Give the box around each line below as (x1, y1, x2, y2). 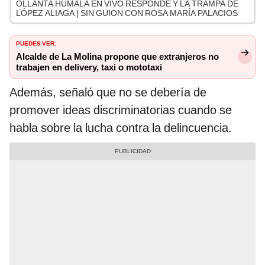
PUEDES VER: (16, 38, 56, 48)
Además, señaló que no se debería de (9, 85, 206, 100)
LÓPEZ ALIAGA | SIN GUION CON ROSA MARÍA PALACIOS (16, 8, 238, 18)
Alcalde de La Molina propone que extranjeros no (16, 51, 219, 63)
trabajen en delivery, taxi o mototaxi (16, 62, 162, 73)
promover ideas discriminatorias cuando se (9, 103, 232, 118)
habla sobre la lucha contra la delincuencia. (9, 121, 232, 135)
